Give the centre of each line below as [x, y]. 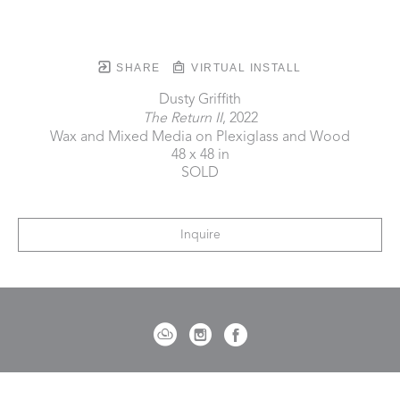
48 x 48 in [200, 155]
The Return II [182, 118]
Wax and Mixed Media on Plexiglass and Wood [200, 137]
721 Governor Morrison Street [200, 388]
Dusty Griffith [200, 100]
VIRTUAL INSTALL [244, 67]
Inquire [200, 234]
